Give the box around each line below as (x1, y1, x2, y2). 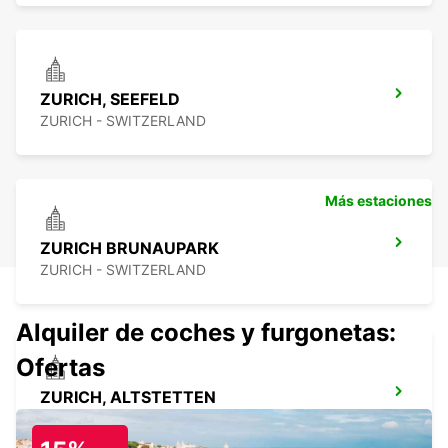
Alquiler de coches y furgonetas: (16, 318, 396, 348)
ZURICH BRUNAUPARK (40, 238, 219, 259)
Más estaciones (325, 192, 432, 210)
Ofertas (16, 353, 105, 383)
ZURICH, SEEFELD (40, 89, 180, 110)
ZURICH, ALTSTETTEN (40, 387, 216, 408)
